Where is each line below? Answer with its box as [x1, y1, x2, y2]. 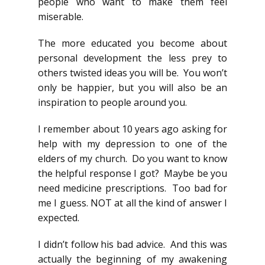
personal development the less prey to [38, 51, 227, 64]
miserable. [38, 9, 83, 23]
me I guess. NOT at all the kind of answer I [38, 196, 227, 209]
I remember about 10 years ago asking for [38, 122, 227, 135]
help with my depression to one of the [38, 137, 227, 150]
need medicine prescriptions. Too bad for [38, 181, 227, 195]
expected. [38, 211, 79, 224]
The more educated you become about [38, 36, 227, 50]
